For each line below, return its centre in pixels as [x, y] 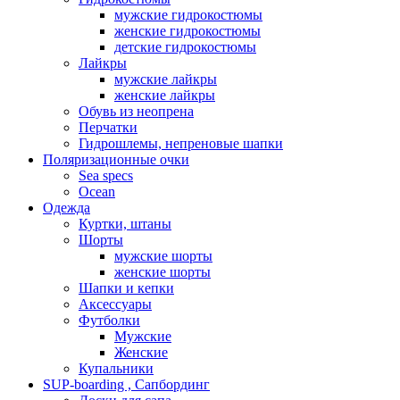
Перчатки [108, 128]
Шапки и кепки [126, 288]
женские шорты [162, 272]
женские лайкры [165, 96]
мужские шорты [163, 256]
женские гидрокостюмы [187, 31]
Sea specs [106, 176]
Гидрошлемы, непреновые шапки [181, 144]
